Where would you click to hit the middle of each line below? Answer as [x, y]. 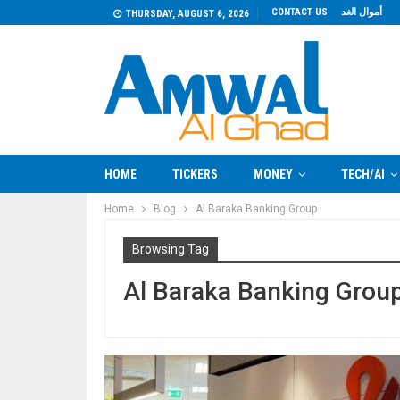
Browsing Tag [171, 249]
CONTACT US [300, 12]
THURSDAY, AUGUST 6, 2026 [187, 14]
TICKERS [195, 174]
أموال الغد [362, 12]
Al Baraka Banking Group [256, 209]
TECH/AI [363, 174]
